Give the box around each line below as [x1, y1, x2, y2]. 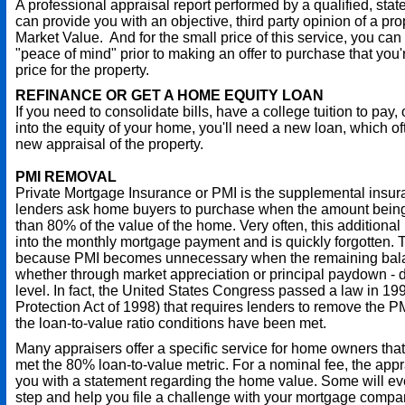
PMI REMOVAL [15, 169, 117, 184]
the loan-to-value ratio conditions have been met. [15, 316, 326, 331]
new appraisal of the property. [15, 137, 203, 152]
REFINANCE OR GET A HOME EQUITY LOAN [15, 88, 324, 103]
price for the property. [15, 62, 153, 78]
